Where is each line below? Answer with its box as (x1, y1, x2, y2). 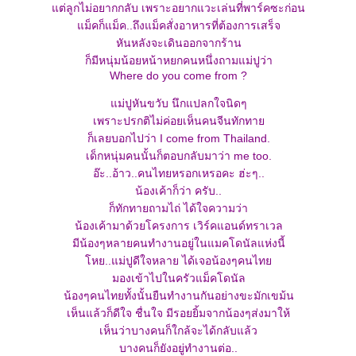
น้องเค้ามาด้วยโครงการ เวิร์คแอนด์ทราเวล (74, 219, 283, 232)
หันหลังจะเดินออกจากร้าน (115, 37, 242, 49)
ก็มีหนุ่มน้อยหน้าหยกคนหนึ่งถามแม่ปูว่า (84, 54, 273, 67)
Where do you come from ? (110, 69, 247, 82)
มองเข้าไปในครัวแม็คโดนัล (111, 272, 246, 284)
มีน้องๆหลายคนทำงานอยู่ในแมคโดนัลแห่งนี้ (72, 237, 285, 250)
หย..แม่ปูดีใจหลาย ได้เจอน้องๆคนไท (85, 254, 272, 267)
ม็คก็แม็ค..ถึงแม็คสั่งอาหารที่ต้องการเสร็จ (76, 19, 281, 32)
